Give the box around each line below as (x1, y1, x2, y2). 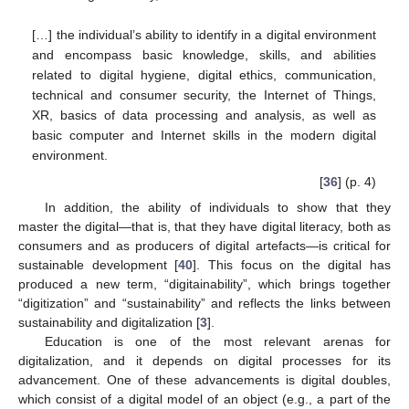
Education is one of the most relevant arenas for (44, 334, 391, 350)
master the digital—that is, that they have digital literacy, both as (18, 219, 391, 235)
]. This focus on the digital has (193, 257, 391, 273)
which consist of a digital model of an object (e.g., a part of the (18, 392, 391, 407)
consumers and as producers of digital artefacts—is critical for (18, 238, 391, 254)
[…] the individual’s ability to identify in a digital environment (32, 26, 376, 42)
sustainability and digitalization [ (18, 315, 200, 330)
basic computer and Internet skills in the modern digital (32, 127, 376, 142)
